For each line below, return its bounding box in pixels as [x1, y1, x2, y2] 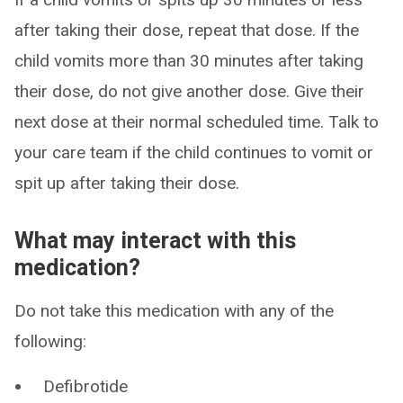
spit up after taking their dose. [14, 173, 239, 193]
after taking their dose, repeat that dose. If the [14, 20, 359, 40]
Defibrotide [43, 376, 128, 397]
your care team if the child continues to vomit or [14, 142, 373, 163]
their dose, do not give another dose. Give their [14, 81, 364, 102]
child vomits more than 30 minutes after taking [14, 50, 363, 71]
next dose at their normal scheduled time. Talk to [14, 112, 379, 132]
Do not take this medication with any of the [14, 300, 334, 321]
